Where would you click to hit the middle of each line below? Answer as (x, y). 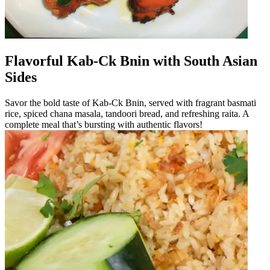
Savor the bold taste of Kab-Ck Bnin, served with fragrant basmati (130, 102)
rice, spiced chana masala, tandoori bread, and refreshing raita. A (127, 113)
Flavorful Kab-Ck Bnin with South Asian (131, 61)
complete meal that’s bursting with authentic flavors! (104, 124)
